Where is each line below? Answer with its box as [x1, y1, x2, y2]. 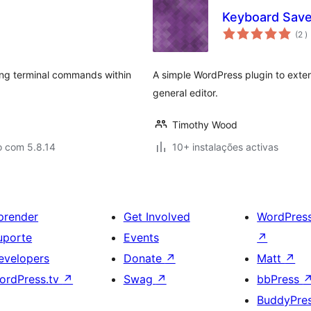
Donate [123, 251, 165, 265]
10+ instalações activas [172, 141, 278, 153]
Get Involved [123, 210, 190, 224]
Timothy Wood [172, 119, 237, 131]
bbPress [257, 272, 303, 286]
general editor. [153, 87, 218, 99]
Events [123, 230, 159, 244]
